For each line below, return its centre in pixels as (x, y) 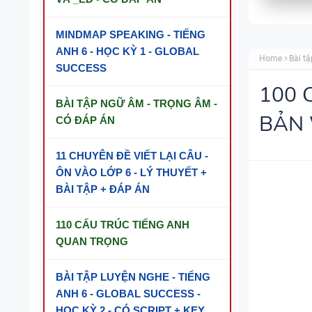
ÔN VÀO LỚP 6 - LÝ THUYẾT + (131, 172)
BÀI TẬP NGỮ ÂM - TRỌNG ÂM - (136, 103)
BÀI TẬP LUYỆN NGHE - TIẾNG (133, 277)
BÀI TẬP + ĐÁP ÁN (103, 189)
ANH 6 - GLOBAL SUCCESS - (128, 294)
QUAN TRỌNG (92, 241)
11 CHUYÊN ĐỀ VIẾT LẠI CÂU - (132, 156)
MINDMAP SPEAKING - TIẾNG (131, 34)
